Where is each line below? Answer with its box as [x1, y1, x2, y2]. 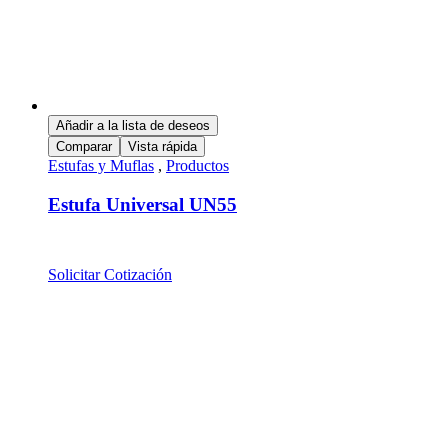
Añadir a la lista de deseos [56, 118, 210, 134]
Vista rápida [128, 139, 197, 155]
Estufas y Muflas [48, 157, 154, 175]
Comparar [56, 139, 112, 155]
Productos [166, 157, 229, 175]
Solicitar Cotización [48, 265, 172, 283]
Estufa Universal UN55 [48, 193, 237, 215]
